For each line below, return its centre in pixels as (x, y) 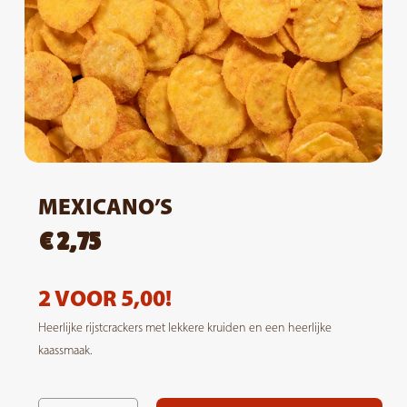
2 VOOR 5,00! (104, 297)
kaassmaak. (65, 350)
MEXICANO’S (105, 206)
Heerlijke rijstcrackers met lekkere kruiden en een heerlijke (184, 327)
